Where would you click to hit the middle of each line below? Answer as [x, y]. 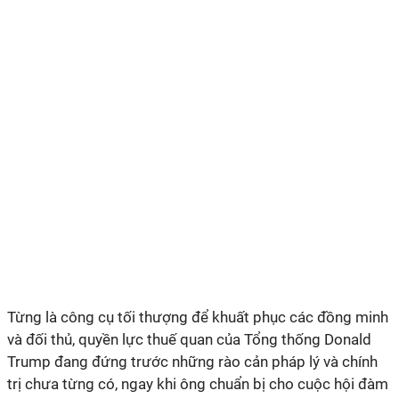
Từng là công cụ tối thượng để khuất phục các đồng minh [198, 317]
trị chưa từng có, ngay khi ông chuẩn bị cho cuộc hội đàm [198, 384]
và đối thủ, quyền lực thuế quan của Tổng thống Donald [189, 339]
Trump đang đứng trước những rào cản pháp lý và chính [192, 362]
